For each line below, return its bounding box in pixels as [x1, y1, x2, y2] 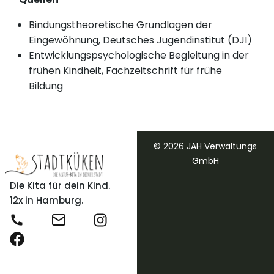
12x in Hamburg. [9, 194, 83, 207]
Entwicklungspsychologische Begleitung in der [29, 48, 250, 63]
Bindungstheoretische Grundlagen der [29, 18, 213, 32]
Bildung [29, 79, 64, 94]
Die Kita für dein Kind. [9, 179, 110, 193]
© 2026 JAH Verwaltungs [154, 140, 257, 153]
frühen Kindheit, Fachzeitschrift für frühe [29, 64, 223, 78]
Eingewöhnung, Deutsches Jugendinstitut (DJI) [29, 33, 253, 48]
